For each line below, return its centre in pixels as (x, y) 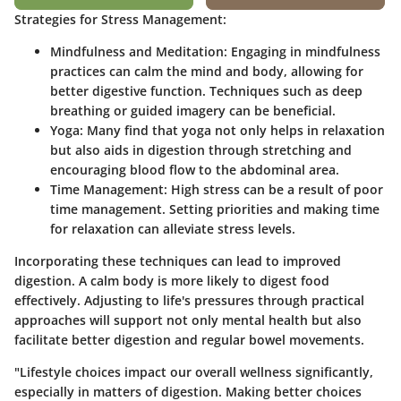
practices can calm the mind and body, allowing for (207, 72)
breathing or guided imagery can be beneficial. (193, 111)
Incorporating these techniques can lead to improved (178, 261)
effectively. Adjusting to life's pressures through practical (189, 301)
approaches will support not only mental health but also (188, 320)
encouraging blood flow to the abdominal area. (195, 170)
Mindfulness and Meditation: (139, 52)
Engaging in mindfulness (304, 52)
